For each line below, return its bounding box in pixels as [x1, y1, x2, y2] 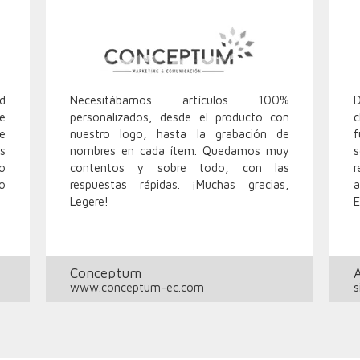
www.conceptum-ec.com [70, 280, 204, 295]
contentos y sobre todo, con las [70, 161, 289, 175]
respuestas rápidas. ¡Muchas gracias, [70, 178, 289, 192]
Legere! [70, 194, 108, 209]
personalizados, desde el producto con [70, 110, 289, 125]
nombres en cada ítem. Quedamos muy [70, 144, 289, 158]
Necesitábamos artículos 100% [70, 93, 289, 108]
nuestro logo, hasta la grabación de [70, 127, 289, 141]
